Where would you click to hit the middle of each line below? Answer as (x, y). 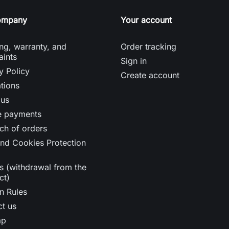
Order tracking (148, 46)
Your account (146, 20)
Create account (150, 75)
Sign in (134, 61)
